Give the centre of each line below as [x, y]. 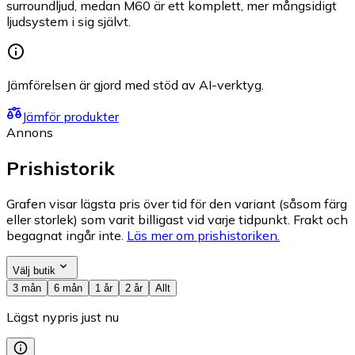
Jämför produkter [71, 116]
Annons [30, 132]
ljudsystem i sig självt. [69, 21]
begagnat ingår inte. [65, 235]
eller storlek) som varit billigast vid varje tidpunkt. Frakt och [177, 219]
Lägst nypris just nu [63, 317]
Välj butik [34, 270]
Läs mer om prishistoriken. [203, 235]
